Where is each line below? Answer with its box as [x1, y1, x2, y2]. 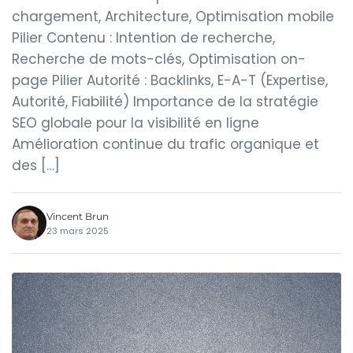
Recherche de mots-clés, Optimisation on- [12, 50, 306, 69]
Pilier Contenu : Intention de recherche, [12, 28, 275, 47]
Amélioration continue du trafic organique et [12, 135, 319, 154]
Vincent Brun [46, 210, 109, 222]
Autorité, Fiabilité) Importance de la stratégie [12, 92, 318, 111]
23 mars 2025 [46, 224, 109, 237]
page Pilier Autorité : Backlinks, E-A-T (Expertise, [12, 71, 328, 90]
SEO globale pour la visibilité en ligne [12, 113, 259, 132]
